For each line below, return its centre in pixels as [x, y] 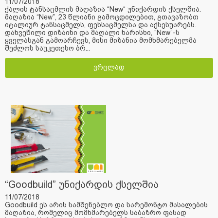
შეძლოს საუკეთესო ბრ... [47, 48]
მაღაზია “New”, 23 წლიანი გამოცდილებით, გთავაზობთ [102, 17]
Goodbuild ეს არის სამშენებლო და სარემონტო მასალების [106, 205]
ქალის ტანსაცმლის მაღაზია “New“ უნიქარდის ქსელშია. [103, 9]
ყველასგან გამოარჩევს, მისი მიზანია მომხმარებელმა [101, 41]
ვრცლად [109, 67]
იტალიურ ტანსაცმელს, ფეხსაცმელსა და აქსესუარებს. [100, 25]
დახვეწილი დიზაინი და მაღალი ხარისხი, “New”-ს [92, 33]
